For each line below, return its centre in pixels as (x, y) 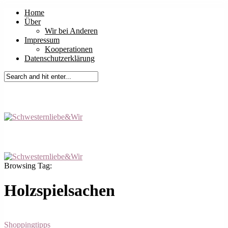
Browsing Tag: (28, 166)
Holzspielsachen (60, 191)
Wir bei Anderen (71, 31)
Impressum (42, 40)
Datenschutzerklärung (60, 58)
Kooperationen (69, 49)
